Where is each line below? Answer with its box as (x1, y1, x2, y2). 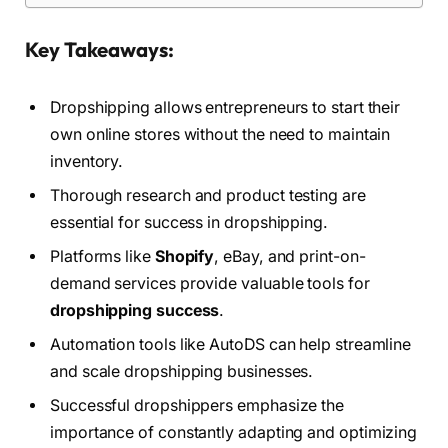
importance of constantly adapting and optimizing (50, 422, 418, 442)
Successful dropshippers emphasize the (50, 395, 345, 415)
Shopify (154, 246, 215, 266)
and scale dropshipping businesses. (50, 361, 314, 381)
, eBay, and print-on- (214, 246, 366, 266)
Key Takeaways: (25, 37, 174, 63)
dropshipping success (50, 300, 220, 320)
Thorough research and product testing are (50, 185, 366, 205)
